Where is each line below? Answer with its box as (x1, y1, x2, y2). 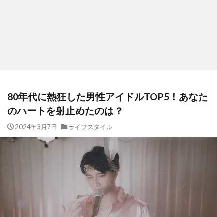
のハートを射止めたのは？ (7, 105, 124, 116)
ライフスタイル (68, 123, 112, 131)
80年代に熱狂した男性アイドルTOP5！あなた (7, 91, 208, 102)
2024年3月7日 (15, 123, 57, 131)
